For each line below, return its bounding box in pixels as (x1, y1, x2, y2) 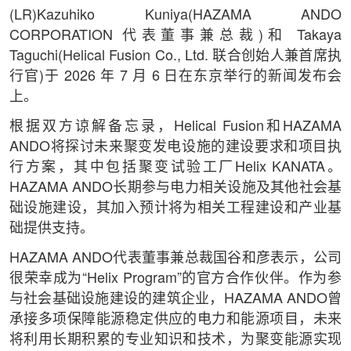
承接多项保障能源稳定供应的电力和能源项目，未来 (9, 312, 342, 327)
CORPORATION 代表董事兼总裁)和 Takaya (9, 28, 342, 43)
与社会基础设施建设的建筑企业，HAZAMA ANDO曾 (9, 291, 342, 306)
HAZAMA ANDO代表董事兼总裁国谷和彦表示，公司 (9, 251, 342, 266)
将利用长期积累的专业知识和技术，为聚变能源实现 (9, 332, 342, 347)
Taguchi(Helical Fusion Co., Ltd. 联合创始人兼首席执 (9, 49, 342, 63)
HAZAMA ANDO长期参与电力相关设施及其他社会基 (9, 180, 342, 195)
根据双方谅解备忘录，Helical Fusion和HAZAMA (9, 119, 342, 134)
